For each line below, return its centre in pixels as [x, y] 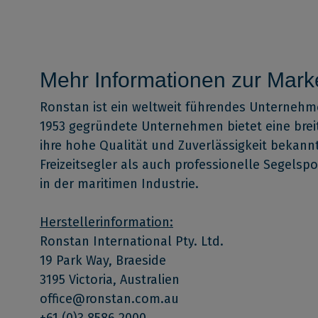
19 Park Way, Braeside [103, 261]
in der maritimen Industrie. [119, 184]
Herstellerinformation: [106, 223]
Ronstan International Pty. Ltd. [132, 242]
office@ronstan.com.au [109, 299]
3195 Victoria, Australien [110, 280]
